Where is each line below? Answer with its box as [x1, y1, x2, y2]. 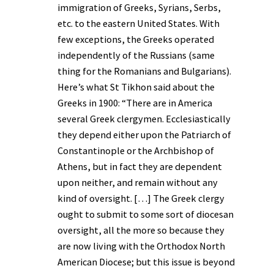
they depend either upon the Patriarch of [57, 128, 231, 141]
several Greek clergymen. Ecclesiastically [57, 112, 231, 125]
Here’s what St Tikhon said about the [57, 80, 215, 93]
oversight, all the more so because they [57, 223, 224, 236]
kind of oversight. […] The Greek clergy [57, 191, 224, 204]
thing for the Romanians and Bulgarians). [57, 64, 231, 77]
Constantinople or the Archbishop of [57, 144, 214, 157]
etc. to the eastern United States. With [57, 17, 220, 29]
